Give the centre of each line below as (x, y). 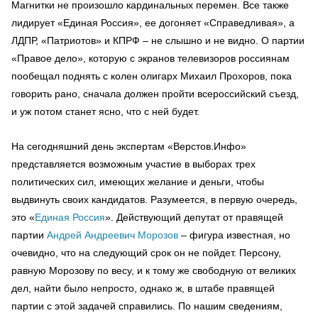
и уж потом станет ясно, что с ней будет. (105, 111)
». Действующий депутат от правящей (194, 217)
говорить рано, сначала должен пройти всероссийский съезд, (155, 93)
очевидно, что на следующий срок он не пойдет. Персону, (146, 252)
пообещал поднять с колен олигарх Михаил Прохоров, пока (152, 76)
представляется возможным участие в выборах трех (133, 164)
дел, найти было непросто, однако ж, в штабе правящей (143, 288)
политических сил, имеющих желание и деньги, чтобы (138, 181)
